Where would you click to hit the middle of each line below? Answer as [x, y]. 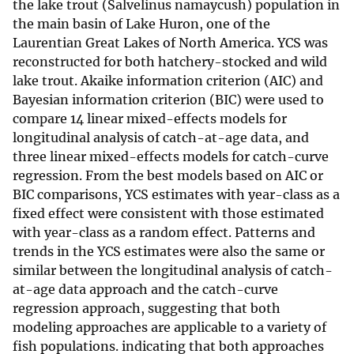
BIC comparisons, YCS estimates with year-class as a [176, 195]
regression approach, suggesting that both [147, 309]
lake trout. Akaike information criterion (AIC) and [168, 81]
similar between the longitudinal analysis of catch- [173, 271]
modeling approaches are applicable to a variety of [169, 328]
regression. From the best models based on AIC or [168, 176]
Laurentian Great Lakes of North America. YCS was [170, 43]
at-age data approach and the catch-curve [145, 290]
